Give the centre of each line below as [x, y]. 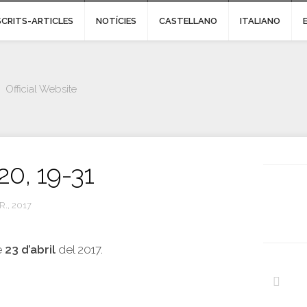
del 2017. [79, 249]
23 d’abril [30, 249]
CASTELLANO [188, 21]
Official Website [41, 89]
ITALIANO [260, 21]
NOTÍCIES [116, 21]
